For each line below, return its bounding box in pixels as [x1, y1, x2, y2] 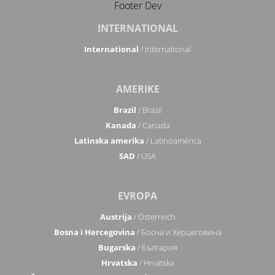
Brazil [113, 104, 136, 116]
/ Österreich [131, 211, 176, 223]
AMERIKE [115, 82, 160, 96]
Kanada [105, 120, 136, 131]
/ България [135, 242, 177, 254]
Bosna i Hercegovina [53, 227, 135, 238]
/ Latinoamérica [144, 135, 201, 147]
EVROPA [118, 189, 157, 203]
